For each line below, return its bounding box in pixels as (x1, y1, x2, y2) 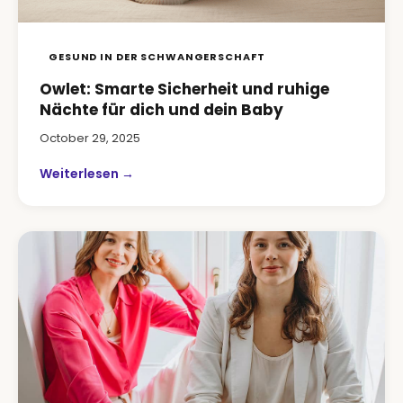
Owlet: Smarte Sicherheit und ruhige (40, 78, 329, 100)
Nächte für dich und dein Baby (40, 99, 283, 121)
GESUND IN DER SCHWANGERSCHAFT (49, 49, 265, 64)
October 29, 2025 (40, 130, 140, 147)
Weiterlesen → (40, 165, 134, 183)
